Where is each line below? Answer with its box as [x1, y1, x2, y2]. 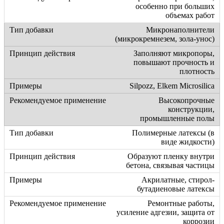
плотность [179, 67, 214, 76]
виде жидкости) [161, 137, 214, 146]
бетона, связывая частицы [126, 161, 214, 170]
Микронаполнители [146, 25, 214, 34]
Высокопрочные [158, 96, 214, 105]
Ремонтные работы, [147, 199, 214, 208]
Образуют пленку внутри [127, 152, 214, 161]
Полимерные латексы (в [132, 128, 214, 137]
